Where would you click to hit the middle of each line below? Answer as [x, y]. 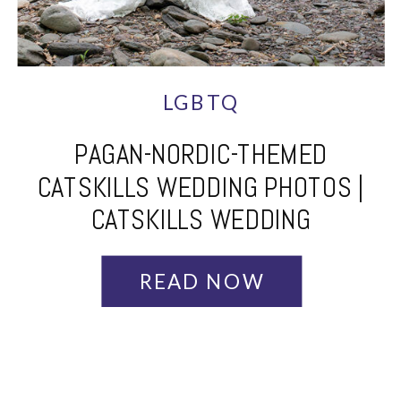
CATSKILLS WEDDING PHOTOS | [201, 186]
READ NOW [202, 280]
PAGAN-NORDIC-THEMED [201, 154]
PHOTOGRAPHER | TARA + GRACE [201, 252]
